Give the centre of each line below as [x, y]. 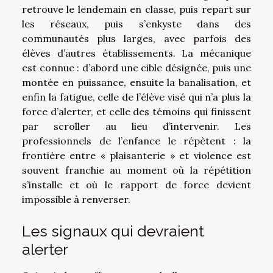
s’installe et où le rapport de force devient [136, 184]
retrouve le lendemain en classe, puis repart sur [136, 9]
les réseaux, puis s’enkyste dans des [136, 23]
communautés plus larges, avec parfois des [136, 38]
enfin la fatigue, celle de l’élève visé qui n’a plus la [136, 97]
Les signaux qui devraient [113, 231]
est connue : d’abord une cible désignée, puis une [136, 67]
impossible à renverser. [76, 199]
